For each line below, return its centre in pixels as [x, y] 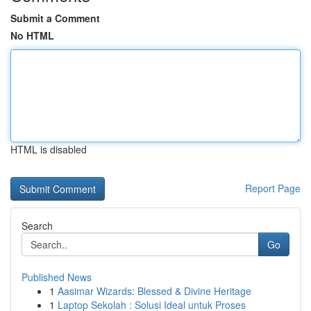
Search [37, 226]
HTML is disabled [49, 149]
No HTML [32, 35]
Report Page [273, 188]
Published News [57, 277]
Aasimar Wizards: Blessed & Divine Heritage [154, 291]
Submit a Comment [55, 18]
